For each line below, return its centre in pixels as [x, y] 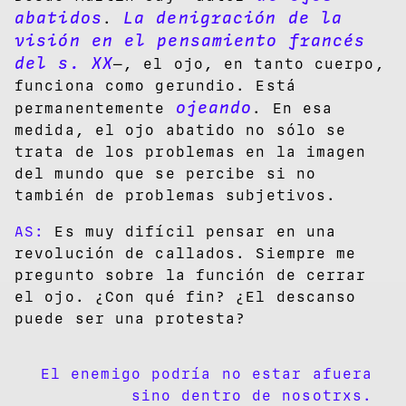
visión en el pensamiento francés [190, 40]
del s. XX [64, 63]
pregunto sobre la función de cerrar [191, 275]
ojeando [214, 107]
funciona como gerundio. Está [155, 85]
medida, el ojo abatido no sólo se [181, 130]
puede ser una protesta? [130, 318]
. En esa [293, 108]
